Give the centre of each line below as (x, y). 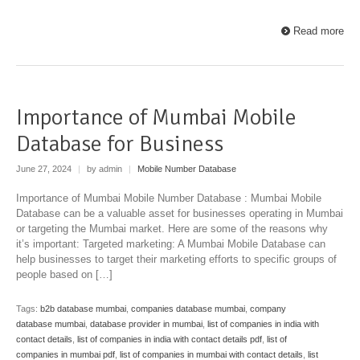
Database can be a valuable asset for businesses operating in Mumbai (180, 213)
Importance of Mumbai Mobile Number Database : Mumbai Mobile (169, 198)
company (268, 308)
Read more (319, 31)
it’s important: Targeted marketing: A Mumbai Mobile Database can (171, 243)
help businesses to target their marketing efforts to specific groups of (176, 259)
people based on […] (64, 274)
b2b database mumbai (83, 308)
